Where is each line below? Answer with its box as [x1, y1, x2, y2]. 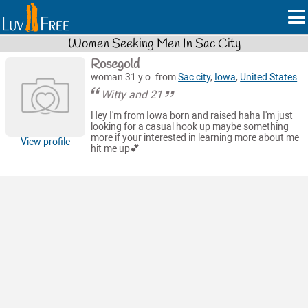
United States [240, 71, 298, 83]
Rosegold [91, 55, 140, 74]
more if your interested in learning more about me [91, 132, 300, 144]
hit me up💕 [91, 143, 140, 155]
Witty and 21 [101, 87, 163, 101]
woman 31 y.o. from [91, 71, 179, 83]
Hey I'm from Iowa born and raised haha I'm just [91, 110, 294, 122]
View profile [21, 135, 71, 148]
